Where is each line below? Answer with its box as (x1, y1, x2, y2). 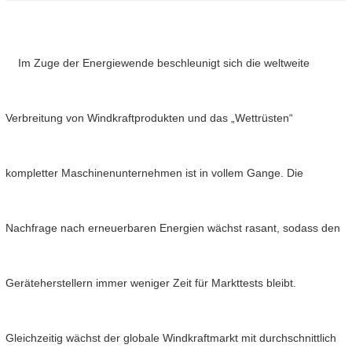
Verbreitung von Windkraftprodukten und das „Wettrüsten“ (5, 112, 293, 125)
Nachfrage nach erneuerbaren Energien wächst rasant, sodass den (5, 222, 340, 235)
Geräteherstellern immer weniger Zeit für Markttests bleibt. (5, 277, 296, 290)
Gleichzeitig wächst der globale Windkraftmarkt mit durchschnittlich (5, 332, 336, 345)
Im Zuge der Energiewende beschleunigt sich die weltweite (5, 57, 310, 70)
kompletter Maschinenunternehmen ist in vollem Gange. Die (5, 167, 303, 180)
